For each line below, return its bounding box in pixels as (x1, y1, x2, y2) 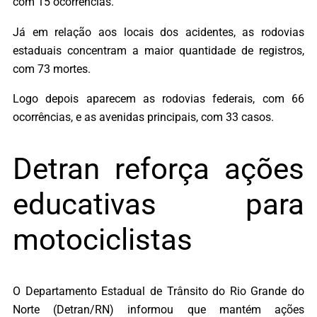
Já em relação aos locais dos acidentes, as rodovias (13, 25, 304, 39)
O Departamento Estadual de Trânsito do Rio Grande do (13, 284, 304, 298)
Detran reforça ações (13, 151, 304, 186)
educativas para (13, 186, 304, 221)
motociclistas (13, 221, 192, 257)
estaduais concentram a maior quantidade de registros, (13, 43, 304, 57)
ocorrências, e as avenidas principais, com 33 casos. (13, 110, 274, 124)
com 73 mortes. (13, 62, 91, 76)
